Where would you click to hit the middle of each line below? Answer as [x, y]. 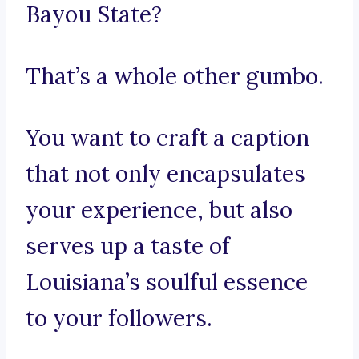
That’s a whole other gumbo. [175, 77]
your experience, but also [159, 210]
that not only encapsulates [165, 174]
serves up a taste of [128, 246]
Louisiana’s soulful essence [167, 282]
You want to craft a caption [167, 138]
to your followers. [119, 319]
